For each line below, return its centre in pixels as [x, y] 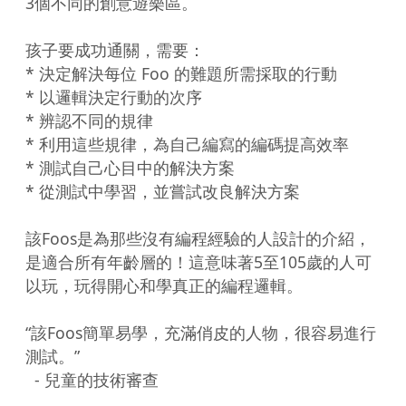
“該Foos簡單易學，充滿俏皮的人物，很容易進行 [201, 332]
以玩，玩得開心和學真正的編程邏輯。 [164, 285]
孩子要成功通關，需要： [115, 49]
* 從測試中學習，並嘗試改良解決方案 [163, 191]
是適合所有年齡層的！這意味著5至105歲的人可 [198, 261]
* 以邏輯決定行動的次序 [114, 97]
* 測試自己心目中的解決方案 [130, 167]
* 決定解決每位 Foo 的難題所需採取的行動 [181, 73]
